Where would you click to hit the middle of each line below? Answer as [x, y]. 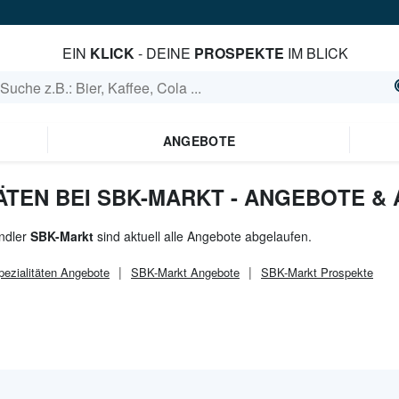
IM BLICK [316, 53]
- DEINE [164, 53]
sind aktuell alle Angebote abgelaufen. [203, 236]
